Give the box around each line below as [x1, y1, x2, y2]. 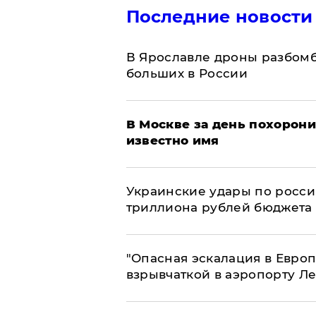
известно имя [126, 133, 219, 148]
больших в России [126, 66, 248, 81]
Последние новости [126, 6, 313, 28]
